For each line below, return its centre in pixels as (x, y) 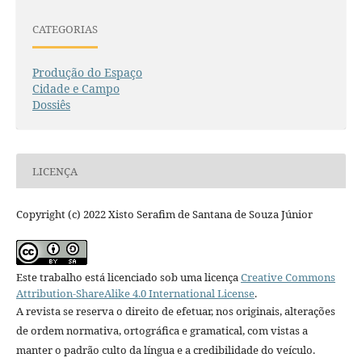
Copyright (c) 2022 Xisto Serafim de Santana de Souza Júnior (164, 215)
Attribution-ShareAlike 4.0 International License (135, 294)
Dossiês (51, 105)
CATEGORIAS (65, 29)
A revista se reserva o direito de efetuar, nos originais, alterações (175, 311)
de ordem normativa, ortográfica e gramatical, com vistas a (162, 331)
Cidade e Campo (76, 89)
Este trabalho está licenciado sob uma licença (128, 278)
